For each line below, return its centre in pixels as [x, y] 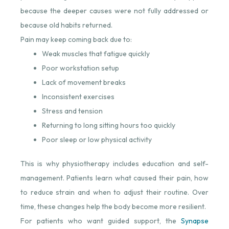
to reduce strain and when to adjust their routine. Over [114, 192]
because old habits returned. [66, 25]
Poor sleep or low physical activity [97, 139]
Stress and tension [72, 111]
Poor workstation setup [80, 68]
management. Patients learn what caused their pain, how [114, 178]
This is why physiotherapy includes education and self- [114, 164]
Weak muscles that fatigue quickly [96, 53]
